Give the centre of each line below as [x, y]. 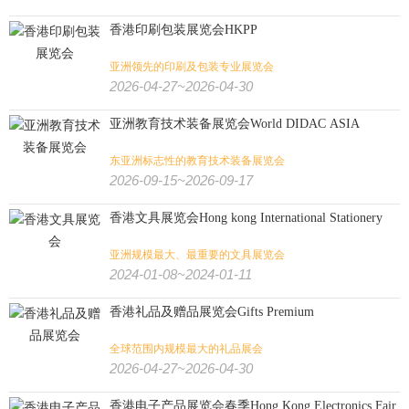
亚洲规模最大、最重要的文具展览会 [197, 255]
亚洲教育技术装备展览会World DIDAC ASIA [235, 124]
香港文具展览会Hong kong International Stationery [246, 218]
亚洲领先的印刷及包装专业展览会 [192, 67]
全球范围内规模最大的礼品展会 [186, 349]
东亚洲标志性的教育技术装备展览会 [197, 161]
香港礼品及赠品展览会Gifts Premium [212, 312]
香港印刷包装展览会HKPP [184, 30]
